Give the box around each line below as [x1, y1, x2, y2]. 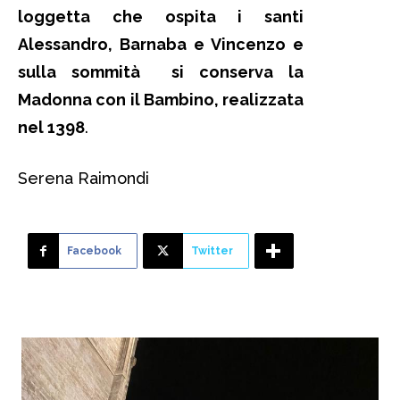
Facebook [67, 245, 121, 258]
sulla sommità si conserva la [18, 62, 304, 82]
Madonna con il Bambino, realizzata [18, 90, 304, 110]
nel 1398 [18, 118, 85, 137]
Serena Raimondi [18, 169, 149, 188]
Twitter [191, 245, 233, 258]
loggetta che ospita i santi [18, 7, 304, 27]
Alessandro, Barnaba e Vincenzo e [18, 35, 304, 54]
